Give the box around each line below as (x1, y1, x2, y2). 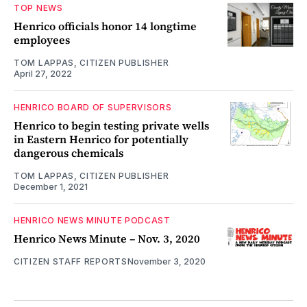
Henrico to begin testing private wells (14, 118, 209, 134)
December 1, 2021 (14, 182, 88, 193)
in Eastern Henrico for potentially (14, 132, 188, 147)
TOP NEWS (14, 3, 63, 14)
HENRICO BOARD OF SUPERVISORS (14, 102, 172, 113)
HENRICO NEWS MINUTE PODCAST (14, 215, 171, 226)
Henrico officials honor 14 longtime (14, 19, 197, 34)
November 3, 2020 (127, 256, 206, 267)
